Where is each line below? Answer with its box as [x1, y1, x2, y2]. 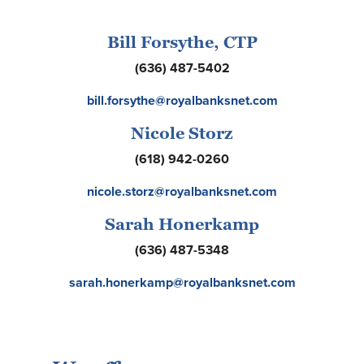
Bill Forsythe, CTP [106, 32, 258, 53]
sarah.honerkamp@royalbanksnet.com [68, 273, 296, 292]
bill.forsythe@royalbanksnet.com [86, 91, 278, 110]
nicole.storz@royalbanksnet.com [87, 182, 277, 201]
